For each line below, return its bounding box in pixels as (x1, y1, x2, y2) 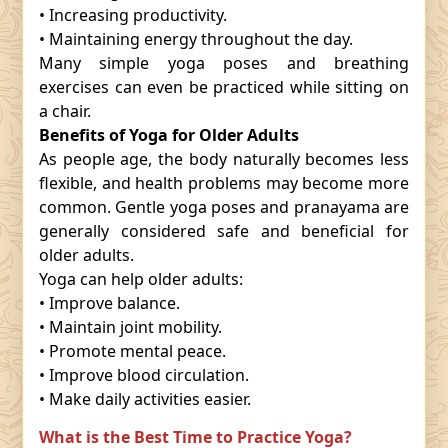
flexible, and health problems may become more (39, 172, 409, 194)
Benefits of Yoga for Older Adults (39, 124, 299, 146)
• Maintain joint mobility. (39, 316, 222, 338)
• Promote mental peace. (39, 340, 226, 362)
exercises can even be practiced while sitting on (39, 76, 409, 98)
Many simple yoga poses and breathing (39, 52, 409, 74)
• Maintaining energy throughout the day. (39, 28, 353, 50)
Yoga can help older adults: (39, 268, 243, 290)
